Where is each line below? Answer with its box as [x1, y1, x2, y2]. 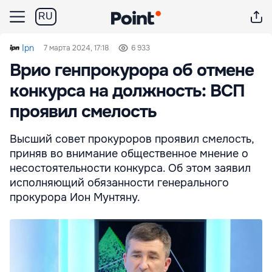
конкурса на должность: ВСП [10, 80, 245, 102]
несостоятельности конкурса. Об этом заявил [10, 161, 251, 175]
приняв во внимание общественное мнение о [10, 147, 248, 160]
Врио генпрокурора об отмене [10, 59, 254, 81]
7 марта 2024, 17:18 [44, 43, 109, 53]
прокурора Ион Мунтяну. [10, 191, 140, 204]
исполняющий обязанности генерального [10, 176, 229, 189]
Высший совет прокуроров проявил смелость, [10, 132, 254, 146]
